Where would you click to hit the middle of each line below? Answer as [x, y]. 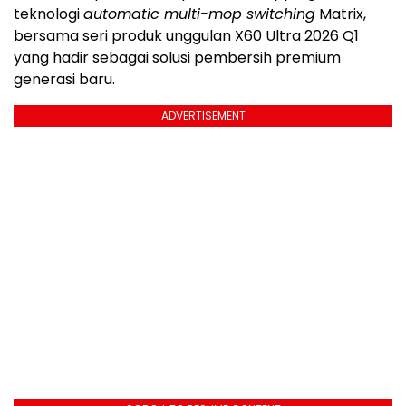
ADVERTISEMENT [203, 116]
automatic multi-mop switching [199, 14]
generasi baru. [64, 80]
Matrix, [341, 14]
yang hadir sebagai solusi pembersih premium [177, 58]
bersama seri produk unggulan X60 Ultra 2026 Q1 [186, 36]
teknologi [48, 14]
